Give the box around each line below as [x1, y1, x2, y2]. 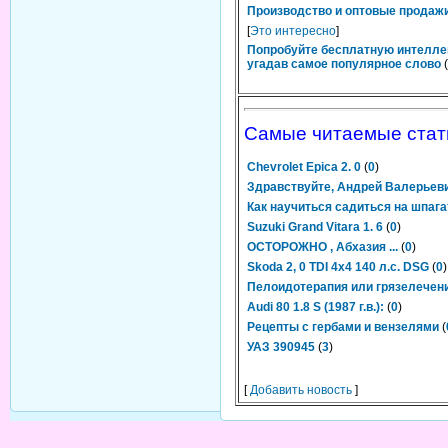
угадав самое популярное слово [247, 57, 441, 71]
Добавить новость [250, 383, 352, 397]
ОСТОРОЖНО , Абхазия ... [247, 240, 398, 254]
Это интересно [250, 24, 336, 38]
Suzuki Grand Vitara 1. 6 [247, 220, 383, 234]
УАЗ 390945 [247, 340, 315, 354]
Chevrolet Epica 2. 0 [247, 160, 361, 174]
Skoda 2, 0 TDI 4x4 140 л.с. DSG [247, 260, 429, 274]
